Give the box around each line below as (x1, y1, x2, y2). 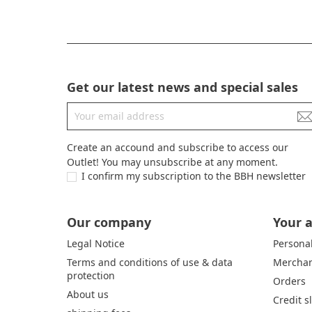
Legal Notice (67, 237, 125, 251)
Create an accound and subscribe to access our (67, 140, 288, 154)
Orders (272, 274, 306, 288)
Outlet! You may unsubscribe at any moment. (67, 155, 278, 169)
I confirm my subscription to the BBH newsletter (81, 169, 306, 182)
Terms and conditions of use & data (67, 256, 233, 270)
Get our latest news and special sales (67, 79, 298, 96)
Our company (67, 213, 151, 231)
